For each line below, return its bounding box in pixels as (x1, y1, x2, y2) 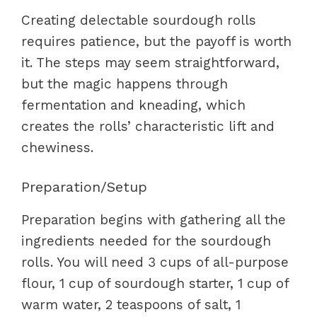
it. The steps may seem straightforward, (21, 54, 279, 71)
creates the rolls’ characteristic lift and (21, 117, 275, 134)
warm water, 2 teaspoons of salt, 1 (21, 296, 241, 313)
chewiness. (21, 139, 93, 156)
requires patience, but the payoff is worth (21, 33, 292, 50)
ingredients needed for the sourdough (21, 233, 271, 249)
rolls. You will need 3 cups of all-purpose (21, 254, 289, 270)
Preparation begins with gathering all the (21, 212, 286, 228)
